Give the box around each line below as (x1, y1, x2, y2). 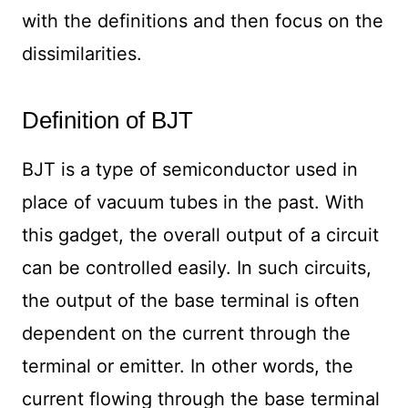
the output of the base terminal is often (21, 290, 360, 312)
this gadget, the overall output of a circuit (21, 224, 379, 247)
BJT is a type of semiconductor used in (21, 158, 358, 181)
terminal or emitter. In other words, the (21, 355, 353, 378)
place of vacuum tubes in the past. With (21, 191, 364, 214)
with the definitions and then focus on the (21, 10, 383, 33)
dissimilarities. (21, 43, 142, 66)
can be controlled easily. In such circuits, (21, 257, 372, 280)
